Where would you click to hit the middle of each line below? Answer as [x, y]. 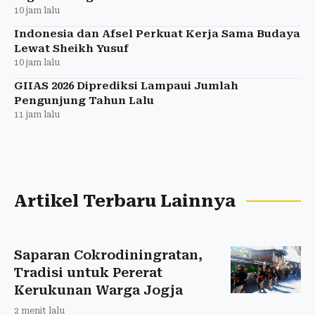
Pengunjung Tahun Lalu [84, 101]
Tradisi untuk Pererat [88, 273]
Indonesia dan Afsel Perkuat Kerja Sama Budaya [157, 34]
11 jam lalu [37, 115]
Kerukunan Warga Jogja [98, 290]
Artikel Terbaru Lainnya [125, 201]
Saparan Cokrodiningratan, [108, 255]
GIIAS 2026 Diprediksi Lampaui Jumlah [126, 86]
